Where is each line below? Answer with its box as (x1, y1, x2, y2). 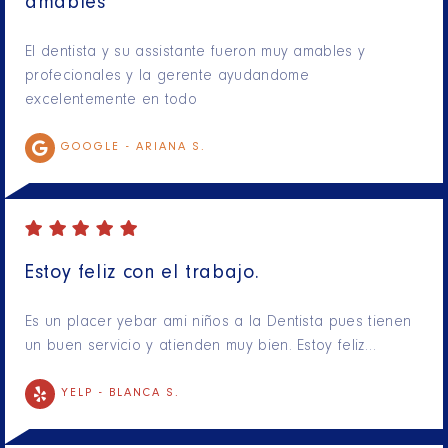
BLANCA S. (109, 388, 180, 401)
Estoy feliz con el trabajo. (25, 265, 260, 286)
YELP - (61, 388, 109, 401)
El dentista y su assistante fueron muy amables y (25, 45, 366, 62)
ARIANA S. (136, 142, 206, 155)
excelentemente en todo (25, 93, 198, 110)
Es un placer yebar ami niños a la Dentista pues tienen (25, 315, 412, 332)
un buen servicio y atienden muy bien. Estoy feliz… (25, 339, 377, 356)
